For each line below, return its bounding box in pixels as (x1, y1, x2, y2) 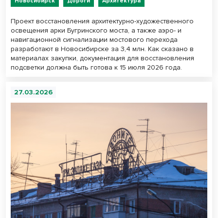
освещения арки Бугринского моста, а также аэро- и (11, 26, 182, 35)
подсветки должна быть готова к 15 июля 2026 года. (11, 63, 182, 72)
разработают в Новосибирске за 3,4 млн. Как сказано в (11, 44, 194, 53)
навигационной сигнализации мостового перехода (11, 35, 178, 44)
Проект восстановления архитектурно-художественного (11, 17, 194, 25)
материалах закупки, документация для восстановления (11, 54, 194, 62)
